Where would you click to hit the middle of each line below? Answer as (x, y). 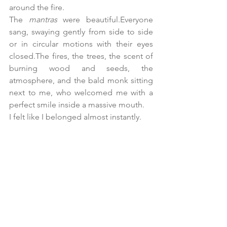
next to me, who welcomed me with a (81, 92)
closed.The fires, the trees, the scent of (81, 56)
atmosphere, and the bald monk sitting (81, 80)
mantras (43, 19)
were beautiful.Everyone (105, 19)
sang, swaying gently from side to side (81, 31)
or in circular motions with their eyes (81, 44)
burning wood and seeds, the (81, 68)
